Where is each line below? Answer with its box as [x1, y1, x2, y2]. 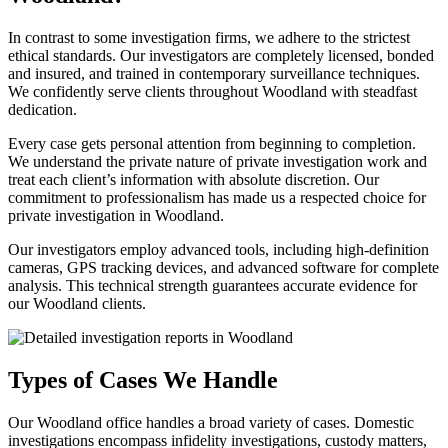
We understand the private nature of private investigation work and [8, 153, 427, 171]
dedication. [8, 101, 77, 119]
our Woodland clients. [8, 295, 146, 313]
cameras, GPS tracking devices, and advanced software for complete [8, 259, 439, 277]
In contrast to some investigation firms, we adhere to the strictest [8, 29, 410, 47]
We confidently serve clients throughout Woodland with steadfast [8, 83, 417, 101]
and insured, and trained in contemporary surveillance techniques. [8, 65, 420, 83]
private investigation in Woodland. [8, 207, 224, 225]
